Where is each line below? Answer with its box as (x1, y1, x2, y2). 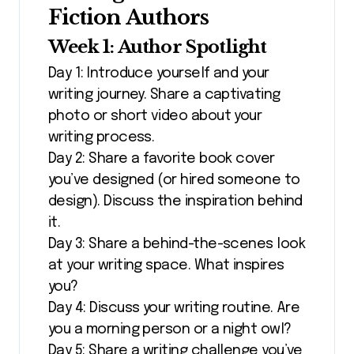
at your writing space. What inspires (48, 258, 284, 273)
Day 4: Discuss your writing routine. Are (48, 301, 300, 316)
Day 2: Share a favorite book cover (48, 152, 275, 167)
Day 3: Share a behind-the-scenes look (48, 237, 306, 252)
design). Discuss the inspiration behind (48, 194, 303, 209)
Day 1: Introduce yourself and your (48, 66, 269, 81)
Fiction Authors (48, 4, 209, 30)
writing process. (48, 130, 155, 145)
